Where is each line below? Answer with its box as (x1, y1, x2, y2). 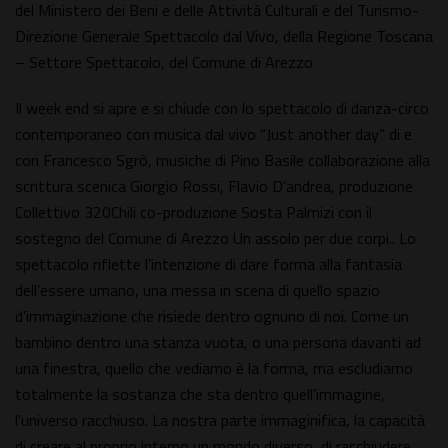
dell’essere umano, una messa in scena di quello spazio (15, 278, 380, 303)
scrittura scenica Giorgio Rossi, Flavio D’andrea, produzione (15, 174, 413, 199)
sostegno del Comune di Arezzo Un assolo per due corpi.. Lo (15, 226, 416, 251)
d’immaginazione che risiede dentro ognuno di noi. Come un (15, 304, 409, 329)
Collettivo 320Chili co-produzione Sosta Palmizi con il (15, 200, 372, 225)
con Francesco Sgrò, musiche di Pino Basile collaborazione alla (15, 148, 430, 173)
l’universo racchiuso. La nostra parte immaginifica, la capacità (15, 408, 425, 433)
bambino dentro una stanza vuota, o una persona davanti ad (15, 330, 421, 355)
